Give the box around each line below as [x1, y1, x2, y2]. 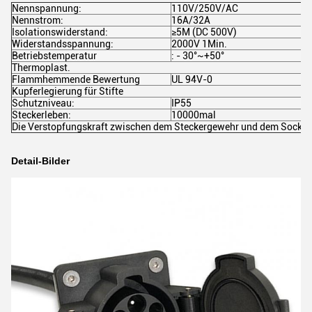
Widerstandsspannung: [12, 38, 114, 49]
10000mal [171, 109, 216, 120]
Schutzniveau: [12, 97, 75, 109]
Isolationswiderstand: [12, 26, 108, 38]
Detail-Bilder [11, 155, 70, 166]
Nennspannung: [12, 3, 81, 14]
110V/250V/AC [171, 3, 238, 14]
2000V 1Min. [171, 38, 227, 49]
